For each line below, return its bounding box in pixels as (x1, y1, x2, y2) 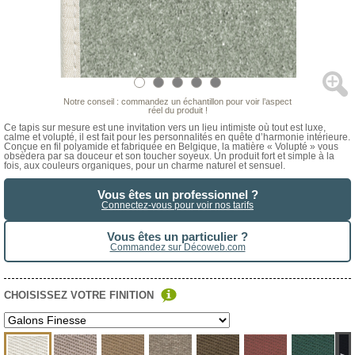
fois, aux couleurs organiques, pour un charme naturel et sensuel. (4, 160, 285, 172)
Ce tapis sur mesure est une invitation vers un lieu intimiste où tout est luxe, (4, 122, 326, 134)
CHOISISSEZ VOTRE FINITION (4, 289, 157, 302)
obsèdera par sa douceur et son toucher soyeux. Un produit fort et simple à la (4, 151, 334, 162)
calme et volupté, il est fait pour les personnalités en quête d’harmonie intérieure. (4, 132, 350, 143)
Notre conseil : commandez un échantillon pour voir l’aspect (63, 97, 292, 107)
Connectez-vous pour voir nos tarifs (101, 200, 254, 212)
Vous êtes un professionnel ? (97, 188, 258, 202)
